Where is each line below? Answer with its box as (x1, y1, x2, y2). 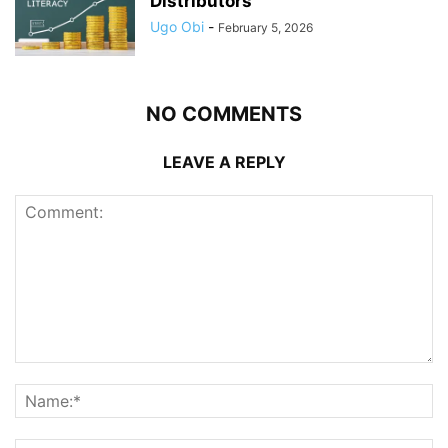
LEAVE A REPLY (162, 152, 286, 172)
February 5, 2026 (218, 20, 313, 35)
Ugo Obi (150, 18, 204, 35)
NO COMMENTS (146, 102, 302, 126)
